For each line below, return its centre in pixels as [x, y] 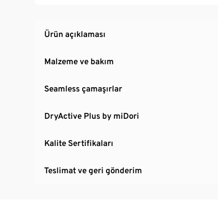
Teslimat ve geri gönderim [93, 170]
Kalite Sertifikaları [79, 143]
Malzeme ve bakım [79, 61]
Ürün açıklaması [75, 34]
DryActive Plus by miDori [92, 116]
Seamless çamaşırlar [83, 88]
